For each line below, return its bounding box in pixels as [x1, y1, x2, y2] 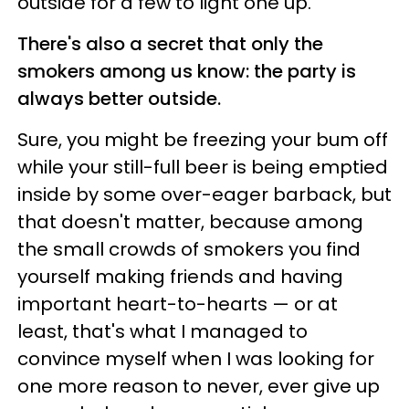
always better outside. [17, 85, 221, 111]
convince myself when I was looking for [17, 345, 374, 372]
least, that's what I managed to [17, 318, 308, 344]
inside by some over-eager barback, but [17, 181, 392, 207]
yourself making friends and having [17, 263, 343, 289]
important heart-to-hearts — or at [17, 290, 338, 317]
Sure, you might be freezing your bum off [17, 126, 388, 152]
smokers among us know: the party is [17, 58, 356, 84]
